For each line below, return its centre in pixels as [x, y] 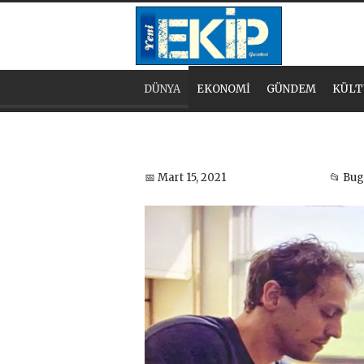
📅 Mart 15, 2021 [185, 177]
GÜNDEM [291, 89]
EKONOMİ [223, 89]
